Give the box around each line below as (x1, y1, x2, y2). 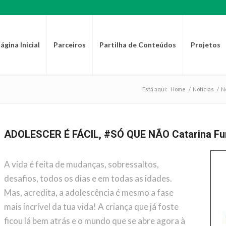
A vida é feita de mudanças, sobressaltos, (4, 158, 159, 169)
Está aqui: (142, 86, 167, 92)
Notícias (192, 86, 214, 92)
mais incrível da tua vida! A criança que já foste (4, 201, 179, 212)
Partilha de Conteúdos (99, 40, 176, 49)
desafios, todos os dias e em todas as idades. (4, 173, 172, 184)
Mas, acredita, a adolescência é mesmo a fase (4, 187, 174, 198)
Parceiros (53, 40, 86, 49)
